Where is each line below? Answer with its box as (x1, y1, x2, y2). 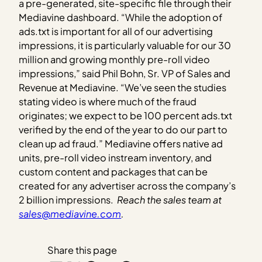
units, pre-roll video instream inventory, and (19, 151, 212, 164)
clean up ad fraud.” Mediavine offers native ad (19, 137, 223, 150)
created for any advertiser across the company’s (19, 179, 236, 192)
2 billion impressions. (19, 193, 118, 206)
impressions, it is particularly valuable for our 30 (19, 39, 232, 51)
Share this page (47, 244, 117, 257)
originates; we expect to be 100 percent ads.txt (19, 109, 233, 122)
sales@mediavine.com (19, 207, 122, 220)
